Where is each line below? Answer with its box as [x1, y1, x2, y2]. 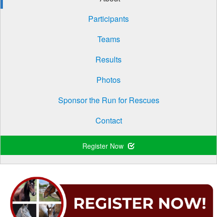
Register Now [82, 141, 125, 151]
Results [95, 54, 122, 65]
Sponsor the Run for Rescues [58, 94, 159, 106]
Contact [95, 115, 122, 126]
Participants [88, 13, 129, 24]
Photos [96, 74, 121, 85]
